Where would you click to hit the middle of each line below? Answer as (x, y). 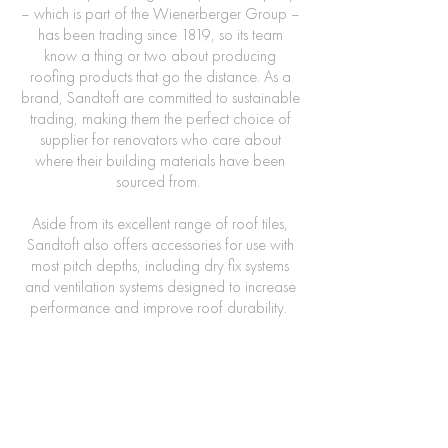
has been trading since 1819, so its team (160, 34)
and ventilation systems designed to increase (160, 286)
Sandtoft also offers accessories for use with (160, 244)
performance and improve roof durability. (160, 307)
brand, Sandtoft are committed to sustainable (160, 97)
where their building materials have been (160, 160)
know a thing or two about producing (160, 55)
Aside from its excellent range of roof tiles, (160, 223)
